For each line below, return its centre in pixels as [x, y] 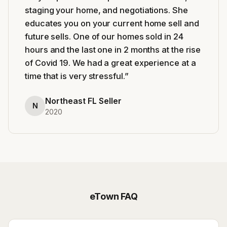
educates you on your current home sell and [112, 23]
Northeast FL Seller [83, 101]
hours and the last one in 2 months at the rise [113, 49]
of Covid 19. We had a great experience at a [110, 63]
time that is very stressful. [75, 76]
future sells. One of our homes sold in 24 [104, 36]
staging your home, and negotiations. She [106, 10]
